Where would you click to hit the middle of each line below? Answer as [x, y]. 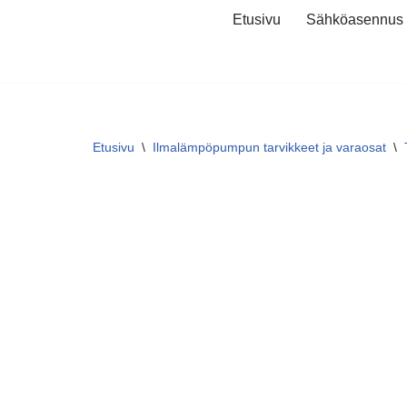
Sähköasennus [355, 20]
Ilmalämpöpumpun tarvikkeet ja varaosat [269, 147]
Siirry [30, 50]
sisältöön [43, 99]
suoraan [40, 75]
